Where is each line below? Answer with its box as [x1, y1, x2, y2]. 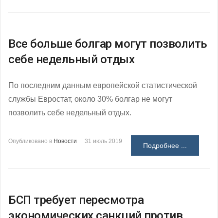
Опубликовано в [8, 137, 52, 145]
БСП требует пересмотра [8, 193, 144, 207]
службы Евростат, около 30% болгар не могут [8, 94, 172, 103]
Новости [54, 137, 77, 145]
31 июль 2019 [85, 137, 122, 145]
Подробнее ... [143, 141, 187, 149]
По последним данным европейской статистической [8, 81, 197, 90]
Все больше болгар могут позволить [8, 36, 207, 51]
